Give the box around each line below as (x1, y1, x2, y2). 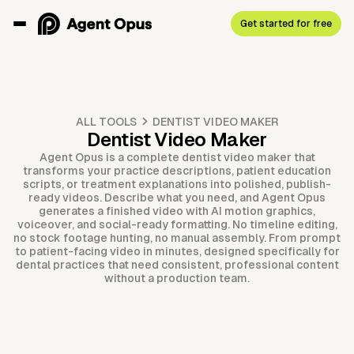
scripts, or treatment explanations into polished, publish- (23, 178, 331, 191)
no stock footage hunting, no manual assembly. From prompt (13, 232, 341, 245)
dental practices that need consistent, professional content (15, 258, 339, 272)
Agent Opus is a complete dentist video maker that (39, 151, 315, 164)
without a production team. (104, 272, 250, 285)
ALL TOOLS (75, 115, 137, 128)
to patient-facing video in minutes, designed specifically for (14, 245, 340, 258)
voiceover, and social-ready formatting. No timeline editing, (17, 218, 337, 232)
